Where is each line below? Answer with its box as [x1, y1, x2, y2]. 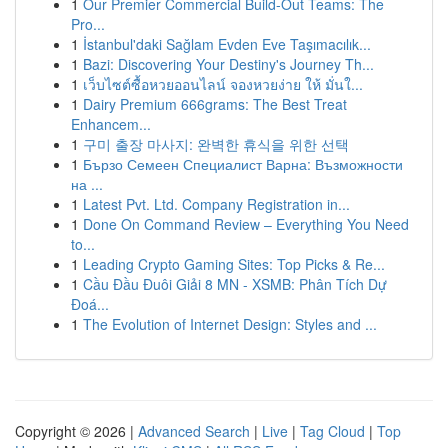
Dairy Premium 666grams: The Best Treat [83, 94, 347, 114]
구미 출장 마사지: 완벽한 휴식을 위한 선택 [83, 134, 349, 154]
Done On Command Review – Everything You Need [83, 214, 409, 234]
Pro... [71, 14, 105, 34]
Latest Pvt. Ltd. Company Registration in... [83, 194, 350, 214]
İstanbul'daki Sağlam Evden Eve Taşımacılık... [83, 34, 371, 54]
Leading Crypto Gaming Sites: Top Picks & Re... [83, 254, 385, 274]
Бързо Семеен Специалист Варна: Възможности [83, 154, 403, 174]
